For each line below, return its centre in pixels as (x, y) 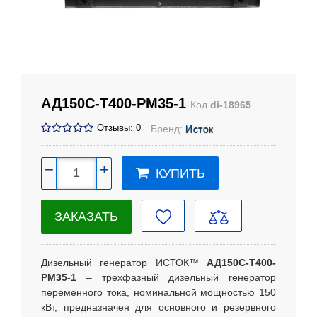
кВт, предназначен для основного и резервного (158, 307)
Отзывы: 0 (119, 128)
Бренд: (168, 129)
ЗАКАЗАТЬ (86, 217)
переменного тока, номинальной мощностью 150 (158, 293)
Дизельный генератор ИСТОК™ (124, 263)
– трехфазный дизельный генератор (176, 278)
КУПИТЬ (180, 174)
